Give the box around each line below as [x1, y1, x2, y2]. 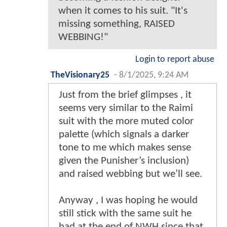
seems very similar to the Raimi [59, 103, 193, 114]
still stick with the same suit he [59, 208, 192, 219]
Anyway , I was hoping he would [59, 195, 198, 206]
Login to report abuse [135, 55, 214, 64]
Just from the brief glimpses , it [59, 90, 192, 101]
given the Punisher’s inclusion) [59, 156, 189, 167]
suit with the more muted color [59, 116, 194, 127]
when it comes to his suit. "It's [58, 6, 187, 17]
